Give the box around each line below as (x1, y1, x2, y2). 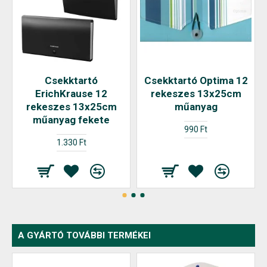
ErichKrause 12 (35, 88, 107, 100)
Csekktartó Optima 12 (144, 74, 248, 86)
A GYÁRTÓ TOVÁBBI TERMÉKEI (18, 230, 151, 241)
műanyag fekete (33, 114, 110, 126)
